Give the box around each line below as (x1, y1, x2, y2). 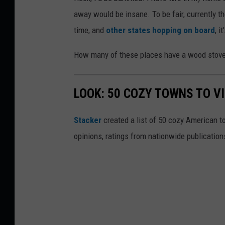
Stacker (74, 115, 101, 125)
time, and (74, 25, 106, 36)
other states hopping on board (106, 25, 215, 36)
